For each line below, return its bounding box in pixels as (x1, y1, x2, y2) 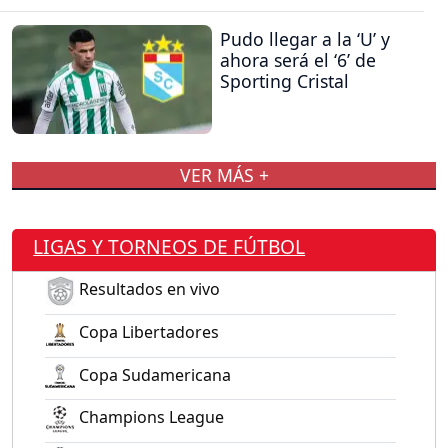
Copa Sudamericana (75, 363, 231, 386)
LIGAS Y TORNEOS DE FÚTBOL (33, 232, 306, 260)
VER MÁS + (179, 163, 269, 188)
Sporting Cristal (220, 69, 349, 94)
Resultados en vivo (75, 278, 220, 301)
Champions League (75, 406, 224, 429)
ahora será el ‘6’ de (220, 48, 376, 73)
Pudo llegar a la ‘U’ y (220, 27, 390, 52)
